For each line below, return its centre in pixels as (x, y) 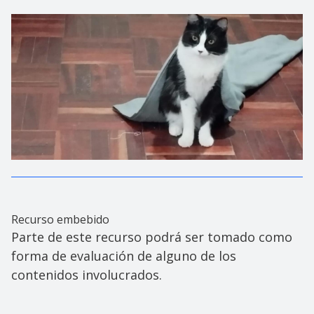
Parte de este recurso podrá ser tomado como (152, 237)
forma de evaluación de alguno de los (124, 255)
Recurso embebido (60, 219)
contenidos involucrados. (87, 274)
